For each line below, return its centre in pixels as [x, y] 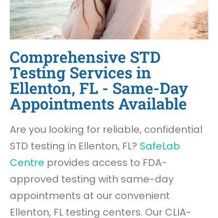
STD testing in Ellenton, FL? [75, 146]
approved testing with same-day [92, 179]
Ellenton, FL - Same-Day [99, 88]
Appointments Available [98, 104]
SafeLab [160, 146]
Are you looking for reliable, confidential [106, 130]
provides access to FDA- [106, 163]
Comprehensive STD [85, 57]
